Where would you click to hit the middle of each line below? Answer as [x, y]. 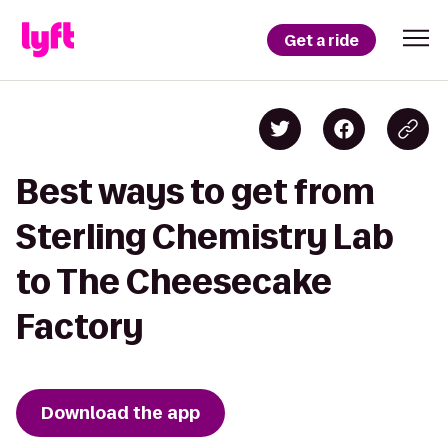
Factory [79, 326]
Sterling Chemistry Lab [205, 236]
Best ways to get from [195, 191]
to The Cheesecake [174, 281]
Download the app [120, 413]
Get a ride [321, 40]
